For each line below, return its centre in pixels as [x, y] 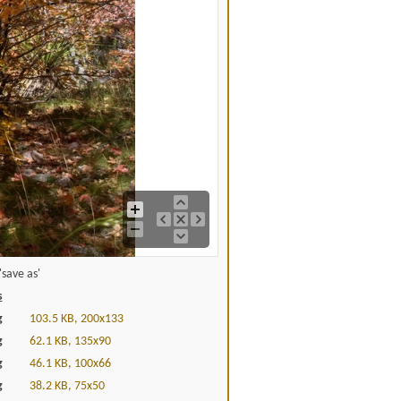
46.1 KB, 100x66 [70, 364]
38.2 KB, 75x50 [67, 386]
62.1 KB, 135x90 [70, 341]
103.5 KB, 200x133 [76, 319]
